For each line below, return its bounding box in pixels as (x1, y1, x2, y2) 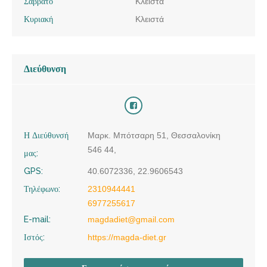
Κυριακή (24, 14, 53, 24)
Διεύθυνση (24, 63, 66, 74)
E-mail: (24, 214, 51, 224)
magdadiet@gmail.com (88, 214, 175, 224)
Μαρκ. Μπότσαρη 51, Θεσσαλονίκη (88, 130, 221, 140)
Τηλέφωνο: (24, 184, 60, 194)
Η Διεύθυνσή (24, 130, 69, 140)
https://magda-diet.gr (88, 232, 166, 242)
